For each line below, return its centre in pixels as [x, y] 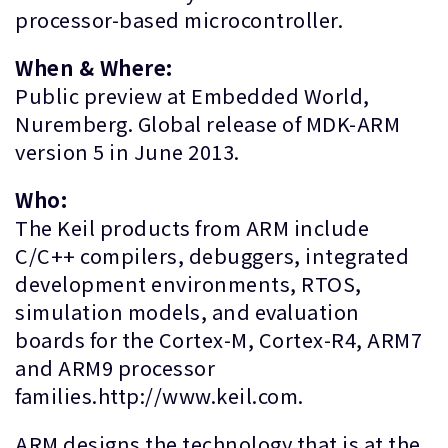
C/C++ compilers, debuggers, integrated [212, 255]
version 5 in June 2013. [132, 151]
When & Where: [94, 67]
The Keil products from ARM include [192, 227]
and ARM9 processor [115, 367]
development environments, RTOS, [188, 283]
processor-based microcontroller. [179, 19]
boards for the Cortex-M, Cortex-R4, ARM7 [218, 339]
